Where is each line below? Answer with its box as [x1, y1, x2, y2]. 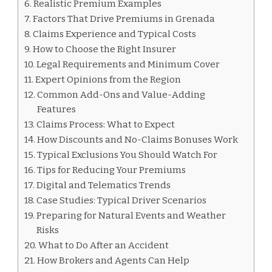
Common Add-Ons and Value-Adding [37, 89, 206, 100]
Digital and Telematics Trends [36, 179, 171, 191]
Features [37, 103, 76, 115]
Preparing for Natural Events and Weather [36, 209, 226, 221]
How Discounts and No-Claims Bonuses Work [37, 134, 239, 145]
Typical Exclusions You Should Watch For [37, 149, 218, 160]
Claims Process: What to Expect [36, 118, 175, 130]
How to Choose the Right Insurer [33, 43, 177, 55]
